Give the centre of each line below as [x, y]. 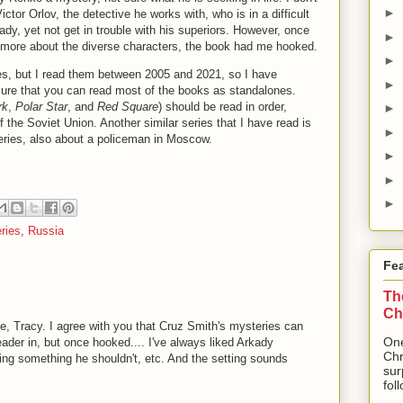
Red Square [128, 107]
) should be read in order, [223, 107]
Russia [46, 231]
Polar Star [41, 107]
